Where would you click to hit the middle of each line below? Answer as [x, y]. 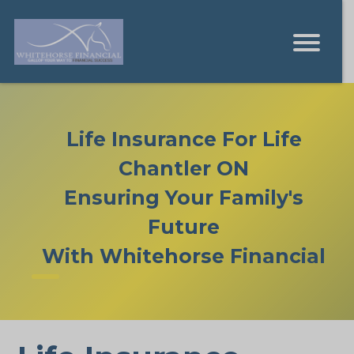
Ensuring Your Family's [184, 197]
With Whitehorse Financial [184, 256]
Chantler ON [184, 168]
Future [184, 226]
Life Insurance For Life [184, 139]
